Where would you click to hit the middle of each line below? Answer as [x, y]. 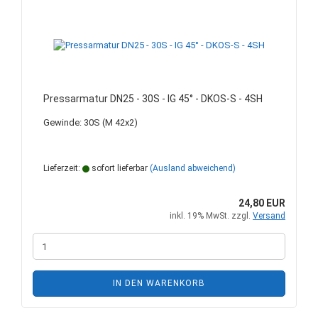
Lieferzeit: [63, 168]
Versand [269, 216]
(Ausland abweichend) [193, 168]
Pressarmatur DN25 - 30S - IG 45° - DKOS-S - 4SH [153, 99]
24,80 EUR [262, 203]
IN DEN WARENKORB [159, 283]
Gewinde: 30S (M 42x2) [91, 122]
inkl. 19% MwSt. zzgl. [211, 216]
